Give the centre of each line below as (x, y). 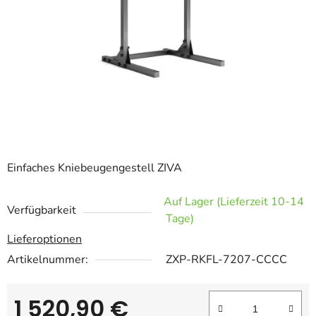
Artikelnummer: (48, 260)
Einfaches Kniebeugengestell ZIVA (95, 168)
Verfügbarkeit (42, 211)
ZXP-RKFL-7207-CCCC (226, 260)
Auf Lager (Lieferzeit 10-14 (234, 202)
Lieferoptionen (44, 239)
